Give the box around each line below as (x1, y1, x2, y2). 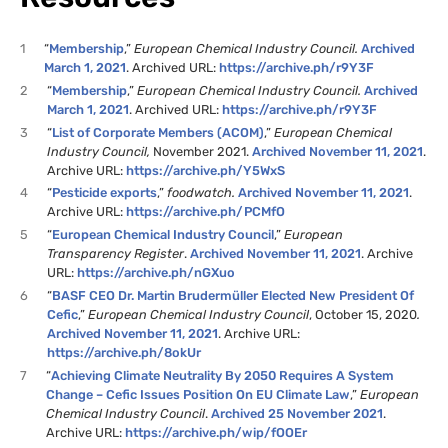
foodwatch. (167, 185, 239, 201)
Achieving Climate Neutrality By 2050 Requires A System (51, 367, 395, 383)
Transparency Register (47, 246, 185, 262)
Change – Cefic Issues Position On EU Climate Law (46, 386, 351, 402)
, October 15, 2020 (309, 307, 418, 323)
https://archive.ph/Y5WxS (126, 162, 286, 178)
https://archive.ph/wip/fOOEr (125, 424, 308, 440)
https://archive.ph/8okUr (47, 345, 202, 361)
